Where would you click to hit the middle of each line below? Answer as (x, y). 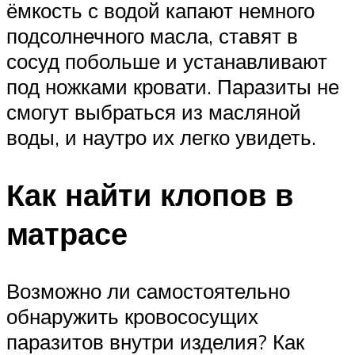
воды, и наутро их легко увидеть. (161, 137)
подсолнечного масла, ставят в (152, 36)
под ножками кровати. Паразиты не (173, 87)
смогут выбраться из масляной (154, 112)
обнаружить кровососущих (132, 317)
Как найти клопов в (150, 195)
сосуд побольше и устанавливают (167, 61)
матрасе (67, 234)
